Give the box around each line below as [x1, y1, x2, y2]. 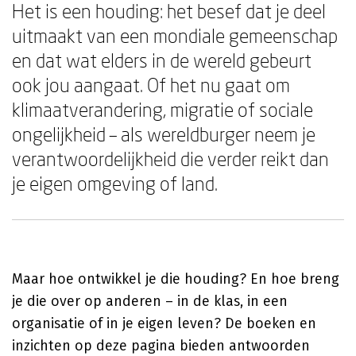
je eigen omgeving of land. [12, 172, 218, 195]
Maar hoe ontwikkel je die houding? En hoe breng [12, 270, 339, 288]
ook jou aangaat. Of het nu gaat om [12, 73, 290, 96]
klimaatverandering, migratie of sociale [12, 98, 313, 121]
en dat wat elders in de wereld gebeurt [12, 48, 311, 72]
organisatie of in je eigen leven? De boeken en [12, 315, 316, 332]
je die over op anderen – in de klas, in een [12, 292, 288, 310]
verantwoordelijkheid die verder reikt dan [12, 147, 329, 170]
